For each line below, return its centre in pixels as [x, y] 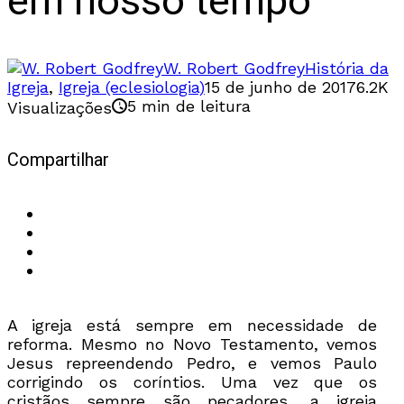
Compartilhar [58, 161]
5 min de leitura [189, 106]
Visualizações [60, 108]
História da [347, 69]
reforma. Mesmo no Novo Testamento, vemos [193, 344]
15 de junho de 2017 [280, 87]
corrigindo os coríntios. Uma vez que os [193, 381]
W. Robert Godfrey [234, 69]
